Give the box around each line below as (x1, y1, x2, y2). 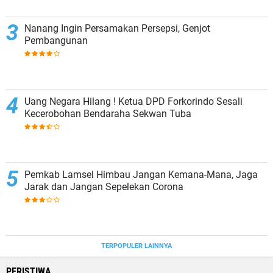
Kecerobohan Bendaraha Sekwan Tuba (24, 108, 191, 119)
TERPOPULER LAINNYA (101, 242, 172, 250)
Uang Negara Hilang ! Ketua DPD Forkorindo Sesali (24, 96, 243, 107)
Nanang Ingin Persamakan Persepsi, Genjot (24, 23, 210, 34)
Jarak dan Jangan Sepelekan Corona (24, 181, 183, 193)
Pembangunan (24, 35, 88, 46)
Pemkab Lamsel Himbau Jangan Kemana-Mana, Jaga (24, 169, 258, 180)
